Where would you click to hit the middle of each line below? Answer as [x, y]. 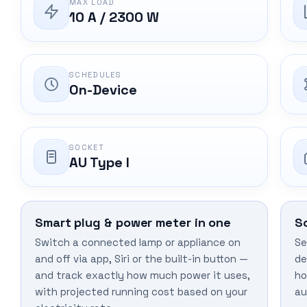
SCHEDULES [95, 75]
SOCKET [87, 148]
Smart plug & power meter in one [133, 223]
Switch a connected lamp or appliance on [138, 243]
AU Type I [99, 163]
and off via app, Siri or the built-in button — [142, 259]
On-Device [103, 90]
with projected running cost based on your [141, 292]
